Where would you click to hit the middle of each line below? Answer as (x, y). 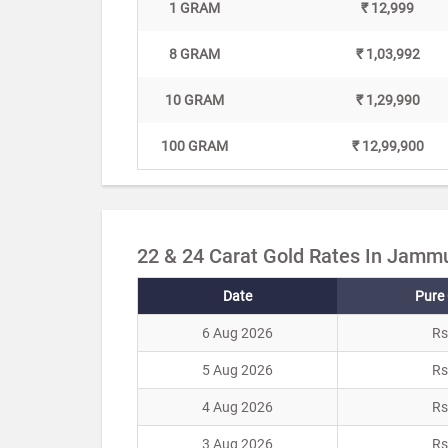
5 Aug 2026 (237, 370)
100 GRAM (194, 146)
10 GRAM (194, 100)
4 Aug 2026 (237, 407)
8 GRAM (194, 54)
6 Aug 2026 (237, 333)
